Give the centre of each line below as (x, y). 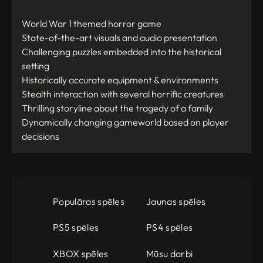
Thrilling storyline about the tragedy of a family (117, 108)
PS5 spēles (76, 227)
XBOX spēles (81, 254)
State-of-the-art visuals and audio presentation (119, 37)
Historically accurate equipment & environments (120, 80)
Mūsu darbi (170, 254)
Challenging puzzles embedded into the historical (122, 51)
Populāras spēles (89, 201)
